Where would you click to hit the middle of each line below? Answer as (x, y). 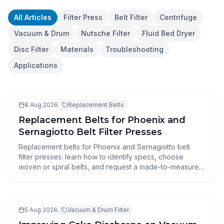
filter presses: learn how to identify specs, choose (101, 157)
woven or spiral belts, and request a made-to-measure (109, 167)
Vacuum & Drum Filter (98, 210)
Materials (77, 49)
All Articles (33, 17)
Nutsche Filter (105, 33)
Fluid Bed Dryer (168, 33)
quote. (29, 177)
